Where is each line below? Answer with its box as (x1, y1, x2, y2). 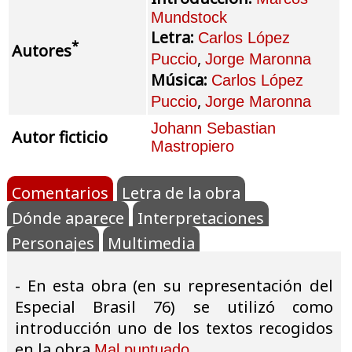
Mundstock (151, 8, 227, 26)
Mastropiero (151, 137, 234, 155)
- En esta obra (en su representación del (15, 274, 333, 296)
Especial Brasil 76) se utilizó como (15, 295, 333, 317)
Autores (12, 40, 71, 62)
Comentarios (12, 181, 108, 203)
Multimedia (108, 232, 195, 254)
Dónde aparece (12, 207, 124, 229)
